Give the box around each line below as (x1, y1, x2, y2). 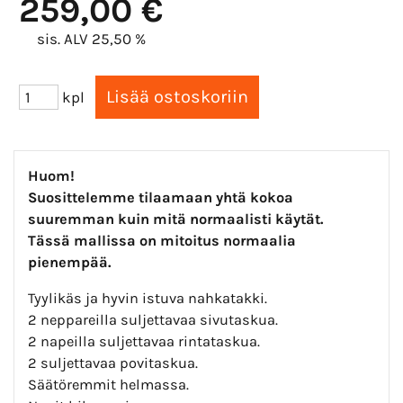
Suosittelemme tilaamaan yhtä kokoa (28, 189, 293, 207)
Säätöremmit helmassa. (28, 376, 189, 394)
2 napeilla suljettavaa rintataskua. (28, 333, 260, 351)
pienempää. (28, 254, 112, 272)
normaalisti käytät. (190, 210, 324, 228)
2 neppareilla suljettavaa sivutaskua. (28, 311, 278, 329)
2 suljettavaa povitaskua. (28, 354, 198, 372)
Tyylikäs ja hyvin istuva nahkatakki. (28, 290, 267, 308)
